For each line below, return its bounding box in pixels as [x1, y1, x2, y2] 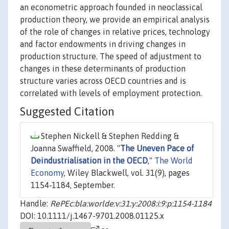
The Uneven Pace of [120, 144, 194, 153]
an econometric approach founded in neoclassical [20, 3, 202, 12]
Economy [31, 168, 64, 178]
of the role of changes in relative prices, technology [20, 27, 210, 37]
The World [154, 156, 193, 166]
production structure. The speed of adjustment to [20, 52, 201, 61]
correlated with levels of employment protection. [20, 88, 202, 98]
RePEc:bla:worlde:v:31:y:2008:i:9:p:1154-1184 [50, 199, 212, 209]
